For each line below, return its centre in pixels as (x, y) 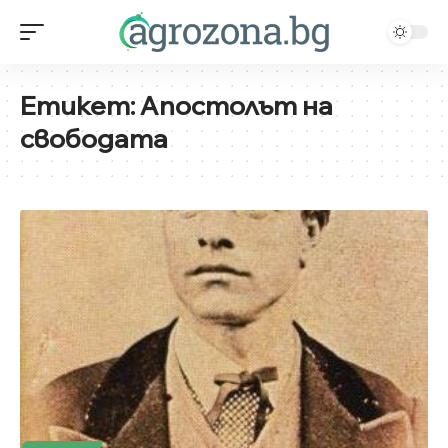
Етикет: (80, 105)
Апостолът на (236, 105)
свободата (94, 138)
